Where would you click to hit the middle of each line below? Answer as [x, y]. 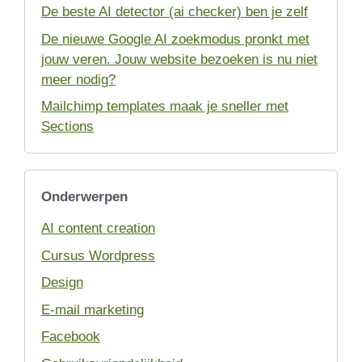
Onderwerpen [84, 197]
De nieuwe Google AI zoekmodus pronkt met [175, 39]
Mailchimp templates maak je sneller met [165, 107]
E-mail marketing [93, 309]
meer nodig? [78, 79]
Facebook [71, 337]
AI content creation [98, 229]
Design [62, 283]
